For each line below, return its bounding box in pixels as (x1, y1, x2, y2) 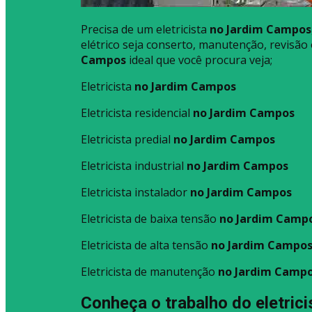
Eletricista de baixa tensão (81, 210, 217, 226)
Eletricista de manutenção (81, 263, 215, 279)
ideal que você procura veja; (126, 52, 272, 68)
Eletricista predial (81, 131, 171, 147)
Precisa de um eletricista (81, 21, 207, 37)
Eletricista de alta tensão (81, 237, 208, 253)
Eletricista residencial (81, 104, 190, 120)
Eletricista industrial (81, 157, 184, 173)
